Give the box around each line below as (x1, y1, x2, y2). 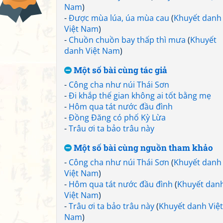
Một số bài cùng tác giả (72, 64, 167, 76)
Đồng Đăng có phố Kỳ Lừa (69, 112, 166, 123)
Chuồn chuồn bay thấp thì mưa (69, 34, 186, 45)
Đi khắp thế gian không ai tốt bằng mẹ (69, 90, 211, 101)
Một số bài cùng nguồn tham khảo (72, 142, 213, 153)
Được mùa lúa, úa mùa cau (69, 12, 169, 23)
